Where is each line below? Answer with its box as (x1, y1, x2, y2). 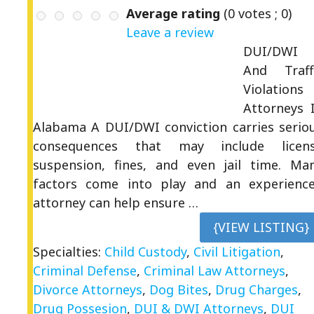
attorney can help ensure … (33, 193, 198, 211)
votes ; (235, 4, 281, 22)
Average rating (126, 4, 220, 22)
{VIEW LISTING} (213, 218, 310, 235)
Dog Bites (149, 280, 208, 298)
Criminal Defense (33, 261, 137, 279)
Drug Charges (215, 280, 298, 298)
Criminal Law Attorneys (144, 261, 285, 279)
